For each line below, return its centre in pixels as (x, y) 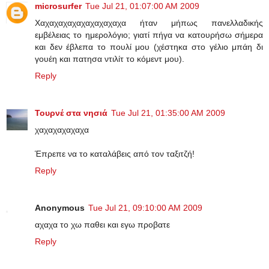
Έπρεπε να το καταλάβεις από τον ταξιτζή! (115, 154)
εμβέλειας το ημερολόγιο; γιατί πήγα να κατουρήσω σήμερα (149, 35)
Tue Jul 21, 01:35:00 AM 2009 (168, 113)
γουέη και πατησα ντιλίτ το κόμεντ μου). (110, 59)
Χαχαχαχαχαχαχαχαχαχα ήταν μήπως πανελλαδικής (149, 23)
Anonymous (60, 207)
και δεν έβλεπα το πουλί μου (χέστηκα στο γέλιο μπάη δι (149, 47)
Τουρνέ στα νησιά (71, 113)
